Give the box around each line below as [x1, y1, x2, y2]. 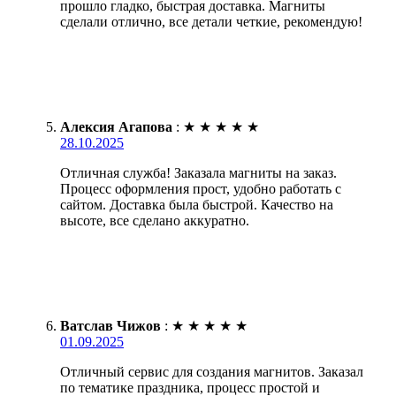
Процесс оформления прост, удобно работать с [60, 180, 341, 196]
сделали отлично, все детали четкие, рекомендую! [60, 13, 362, 29]
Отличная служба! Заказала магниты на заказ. [60, 164, 337, 180]
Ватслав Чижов [60, 317, 161, 333]
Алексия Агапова [60, 118, 172, 134]
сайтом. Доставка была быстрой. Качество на [60, 196, 333, 212]
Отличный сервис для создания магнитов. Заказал [60, 363, 363, 379]
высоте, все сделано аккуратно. [60, 212, 249, 228]
